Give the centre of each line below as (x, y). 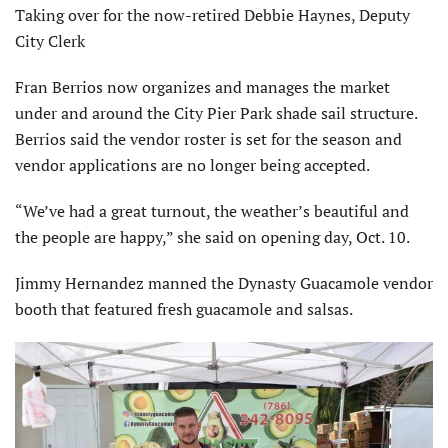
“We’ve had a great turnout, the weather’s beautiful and (212, 210)
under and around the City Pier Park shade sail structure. (216, 112)
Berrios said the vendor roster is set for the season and (208, 138)
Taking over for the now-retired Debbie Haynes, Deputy (212, 14)
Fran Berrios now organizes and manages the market (202, 86)
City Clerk (50, 40)
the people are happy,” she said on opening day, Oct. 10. (212, 236)
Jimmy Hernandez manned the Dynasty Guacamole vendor (224, 282)
